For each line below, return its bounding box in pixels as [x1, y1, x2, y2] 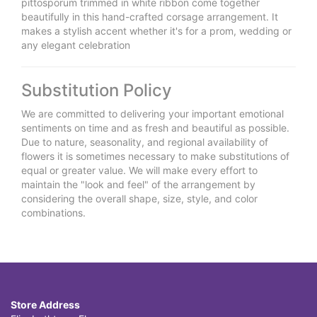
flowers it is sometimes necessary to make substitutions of [21, 149, 289, 162]
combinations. [21, 206, 86, 219]
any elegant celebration [21, 38, 130, 51]
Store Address [11, 298, 80, 311]
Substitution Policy [21, 79, 172, 100]
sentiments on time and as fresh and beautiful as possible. [21, 121, 289, 134]
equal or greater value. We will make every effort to [21, 163, 258, 176]
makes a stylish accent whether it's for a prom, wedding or [21, 24, 292, 37]
